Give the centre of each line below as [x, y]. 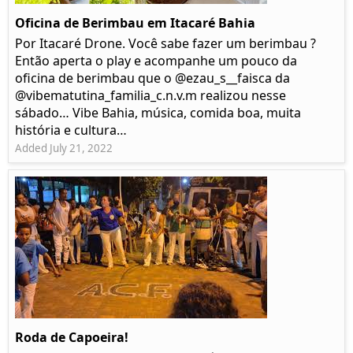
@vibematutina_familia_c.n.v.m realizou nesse [150, 96]
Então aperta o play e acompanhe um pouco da [156, 61]
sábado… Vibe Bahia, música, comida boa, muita [158, 113]
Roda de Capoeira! [72, 338]
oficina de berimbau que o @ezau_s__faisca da [152, 78]
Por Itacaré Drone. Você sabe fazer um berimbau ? [165, 44]
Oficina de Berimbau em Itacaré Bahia [135, 23]
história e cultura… [71, 130]
